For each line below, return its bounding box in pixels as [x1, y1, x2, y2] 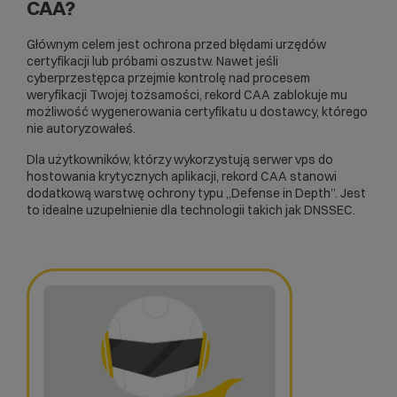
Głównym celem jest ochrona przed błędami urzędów [27, 36, 326, 53]
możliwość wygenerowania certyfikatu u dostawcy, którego [27, 104, 368, 121]
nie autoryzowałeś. [27, 121, 136, 137]
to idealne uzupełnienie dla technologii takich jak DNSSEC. [27, 202, 355, 219]
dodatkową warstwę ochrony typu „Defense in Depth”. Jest [27, 185, 366, 202]
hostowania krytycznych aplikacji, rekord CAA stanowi [27, 168, 337, 185]
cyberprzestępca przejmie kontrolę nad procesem [27, 70, 310, 87]
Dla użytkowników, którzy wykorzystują [27, 152, 253, 168]
